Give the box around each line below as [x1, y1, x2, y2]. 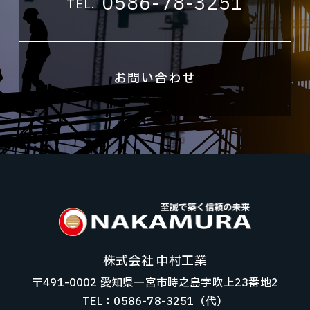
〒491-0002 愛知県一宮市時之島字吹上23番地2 [32, 274, 278, 291]
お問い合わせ [113, 69, 197, 89]
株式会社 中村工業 [103, 251, 207, 271]
